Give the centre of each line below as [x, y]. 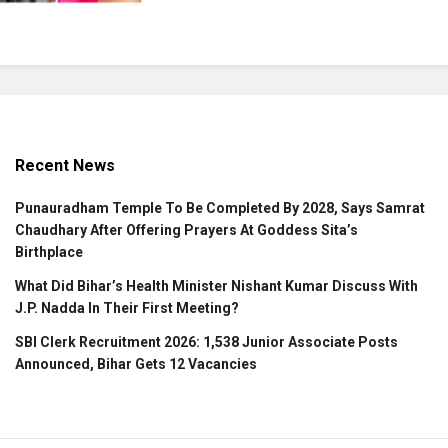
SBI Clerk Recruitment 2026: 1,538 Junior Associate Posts [206, 342]
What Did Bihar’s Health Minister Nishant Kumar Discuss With [216, 286]
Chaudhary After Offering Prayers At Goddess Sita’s [186, 230]
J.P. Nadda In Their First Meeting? [127, 308]
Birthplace [49, 252]
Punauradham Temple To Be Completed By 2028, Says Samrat [220, 208]
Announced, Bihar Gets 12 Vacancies [136, 364]
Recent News [65, 166]
